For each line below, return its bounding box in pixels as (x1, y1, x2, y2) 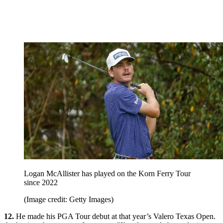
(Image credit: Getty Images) (24, 195, 113, 204)
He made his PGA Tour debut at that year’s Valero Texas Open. (14, 212, 216, 221)
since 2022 (24, 178, 58, 187)
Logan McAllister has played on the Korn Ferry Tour (24, 169, 191, 178)
